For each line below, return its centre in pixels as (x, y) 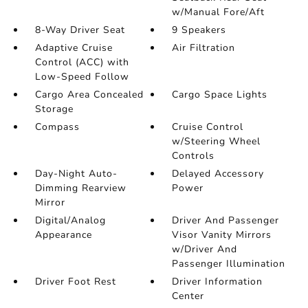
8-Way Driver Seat (80, 30)
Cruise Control (208, 127)
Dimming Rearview (80, 188)
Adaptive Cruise (74, 48)
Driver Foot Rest (75, 282)
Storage (54, 109)
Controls (194, 156)
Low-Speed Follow (82, 77)
